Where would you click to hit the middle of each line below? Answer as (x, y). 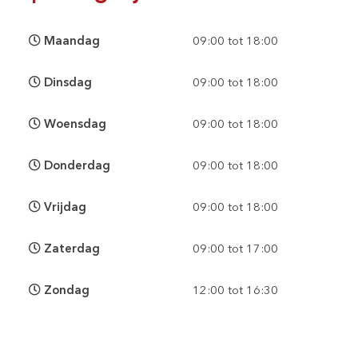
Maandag (71, 41)
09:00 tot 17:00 (236, 249)
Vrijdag (64, 207)
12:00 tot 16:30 (236, 290)
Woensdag (74, 124)
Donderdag (76, 166)
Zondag (66, 290)
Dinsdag (67, 83)
